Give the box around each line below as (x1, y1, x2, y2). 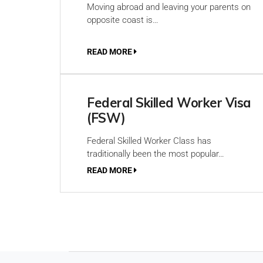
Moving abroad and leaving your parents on (87, 2, 251, 12)
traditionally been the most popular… (87, 149, 224, 159)
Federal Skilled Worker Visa (87, 95, 251, 111)
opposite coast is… (87, 15, 159, 25)
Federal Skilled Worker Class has (87, 136, 211, 146)
